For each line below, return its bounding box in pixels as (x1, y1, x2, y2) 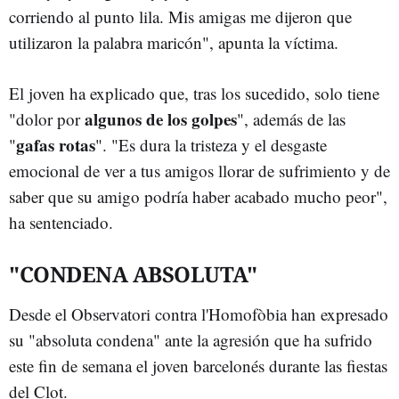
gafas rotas (16, 133, 95, 157)
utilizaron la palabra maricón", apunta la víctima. (9, 31, 338, 53)
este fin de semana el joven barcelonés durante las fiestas (9, 354, 387, 377)
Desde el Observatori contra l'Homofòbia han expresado (9, 303, 388, 325)
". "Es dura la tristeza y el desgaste (95, 134, 327, 156)
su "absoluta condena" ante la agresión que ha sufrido (9, 329, 372, 351)
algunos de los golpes (80, 107, 237, 131)
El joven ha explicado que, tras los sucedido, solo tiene (9, 82, 379, 104)
